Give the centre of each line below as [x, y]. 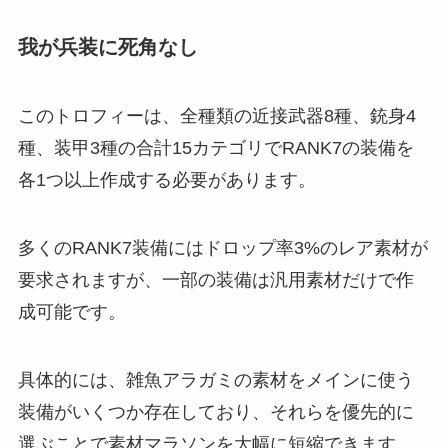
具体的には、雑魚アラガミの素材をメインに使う [215, 380]
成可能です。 [71, 312]
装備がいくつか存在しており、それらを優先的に [215, 412]
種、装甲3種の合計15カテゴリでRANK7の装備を [215, 148]
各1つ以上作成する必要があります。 [166, 180]
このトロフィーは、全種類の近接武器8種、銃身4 [216, 116]
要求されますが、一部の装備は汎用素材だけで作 [215, 280]
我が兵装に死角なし [107, 46]
